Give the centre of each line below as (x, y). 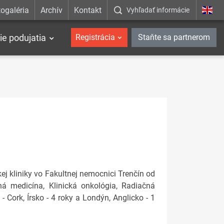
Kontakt (88, 10)
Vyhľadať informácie (158, 10)
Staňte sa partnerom (174, 37)
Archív (51, 10)
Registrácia (95, 37)
